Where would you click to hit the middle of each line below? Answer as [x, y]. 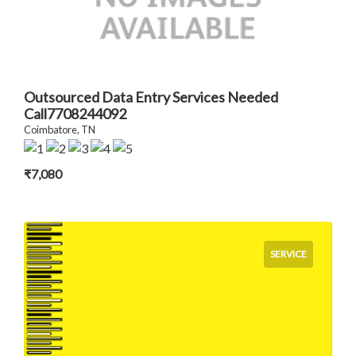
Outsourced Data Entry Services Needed [151, 97]
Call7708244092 [75, 114]
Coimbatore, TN [60, 130]
